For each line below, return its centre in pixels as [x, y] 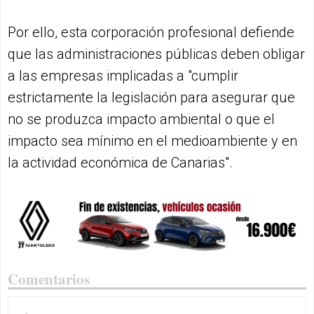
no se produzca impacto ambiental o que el [141, 119]
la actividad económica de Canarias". [120, 162]
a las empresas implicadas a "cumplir [123, 75]
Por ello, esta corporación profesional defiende [151, 32]
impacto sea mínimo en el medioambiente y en [152, 141]
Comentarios [49, 279]
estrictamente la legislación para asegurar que [151, 97]
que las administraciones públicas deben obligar [156, 54]
